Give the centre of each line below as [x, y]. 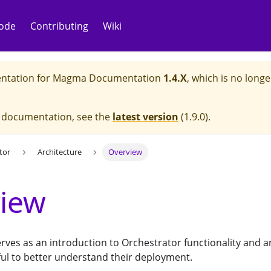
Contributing [60, 26]
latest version [145, 117]
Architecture [59, 152]
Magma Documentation [107, 78]
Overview [126, 152]
